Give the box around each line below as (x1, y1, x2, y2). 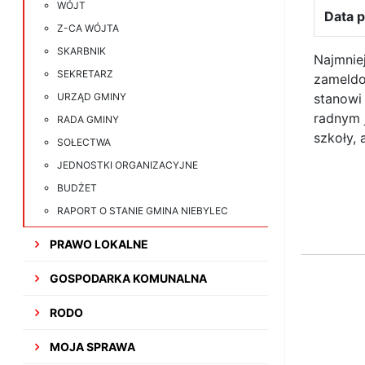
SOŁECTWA (57, 136, 112, 148)
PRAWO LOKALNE (47, 237, 149, 251)
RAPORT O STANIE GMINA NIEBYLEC (57, 204, 229, 217)
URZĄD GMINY (57, 90, 127, 103)
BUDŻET (57, 182, 98, 194)
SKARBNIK (57, 45, 107, 57)
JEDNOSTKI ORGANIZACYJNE (57, 159, 199, 171)
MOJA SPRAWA (47, 340, 136, 354)
